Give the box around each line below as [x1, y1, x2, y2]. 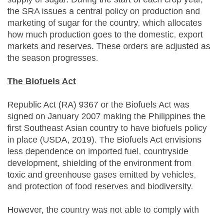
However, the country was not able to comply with [7, 205, 199, 215]
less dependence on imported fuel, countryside [7, 146, 188, 157]
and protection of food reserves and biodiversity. [7, 182, 193, 192]
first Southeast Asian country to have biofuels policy [7, 123, 207, 133]
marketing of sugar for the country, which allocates [7, 18, 202, 28]
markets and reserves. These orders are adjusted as [7, 41, 210, 52]
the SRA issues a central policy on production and [7, 6, 200, 17]
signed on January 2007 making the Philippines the [7, 111, 205, 122]
